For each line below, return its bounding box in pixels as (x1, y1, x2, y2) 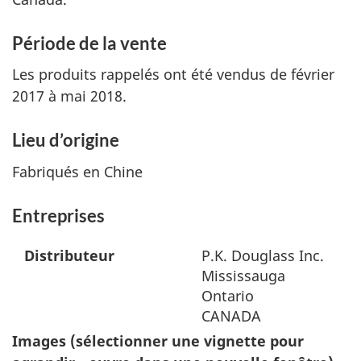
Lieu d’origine (12, 129, 119, 151)
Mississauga (201, 265, 285, 285)
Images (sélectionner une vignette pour (12, 330, 304, 351)
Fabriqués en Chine (12, 161, 143, 181)
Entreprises (12, 204, 105, 226)
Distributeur (24, 245, 114, 265)
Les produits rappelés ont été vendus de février (12, 64, 334, 84)
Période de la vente (12, 31, 167, 54)
